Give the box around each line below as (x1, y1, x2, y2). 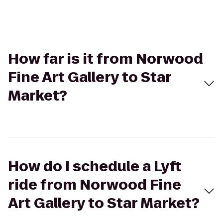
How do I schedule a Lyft (8, 157, 182, 176)
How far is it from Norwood (8, 49, 203, 69)
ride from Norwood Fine (8, 175, 181, 195)
